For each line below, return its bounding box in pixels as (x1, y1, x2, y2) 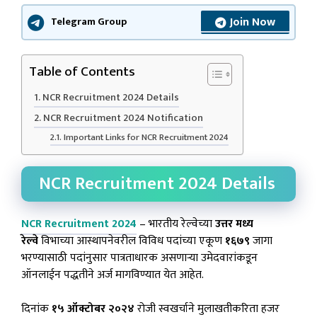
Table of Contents (29, 60, 135, 83)
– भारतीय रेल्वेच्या (137, 214, 212, 234)
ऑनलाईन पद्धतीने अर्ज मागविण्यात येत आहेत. (21, 265, 204, 284)
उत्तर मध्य (212, 214, 253, 234)
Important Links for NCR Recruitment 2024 (63, 129, 229, 145)
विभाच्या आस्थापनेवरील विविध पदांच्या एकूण (38, 231, 225, 250)
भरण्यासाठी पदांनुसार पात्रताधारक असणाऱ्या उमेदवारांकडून (21, 248, 258, 267)
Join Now (230, 13, 275, 32)
